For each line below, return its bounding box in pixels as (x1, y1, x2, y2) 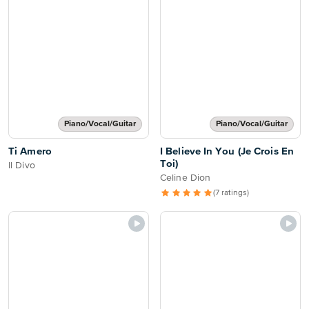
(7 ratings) (213, 189, 250, 197)
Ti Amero (8, 146, 52, 157)
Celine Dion (160, 173, 211, 183)
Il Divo (8, 161, 35, 170)
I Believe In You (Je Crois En (160, 146, 294, 157)
